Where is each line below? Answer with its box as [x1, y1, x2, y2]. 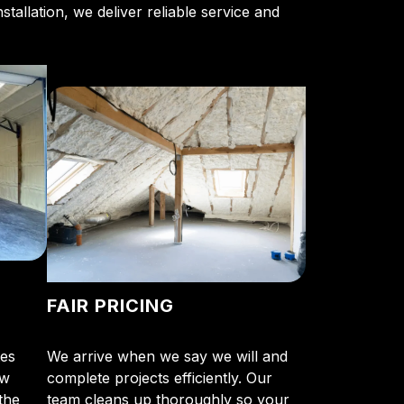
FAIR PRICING [46, 294, 174, 317]
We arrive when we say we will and [46, 346, 288, 365]
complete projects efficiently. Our [46, 368, 272, 387]
